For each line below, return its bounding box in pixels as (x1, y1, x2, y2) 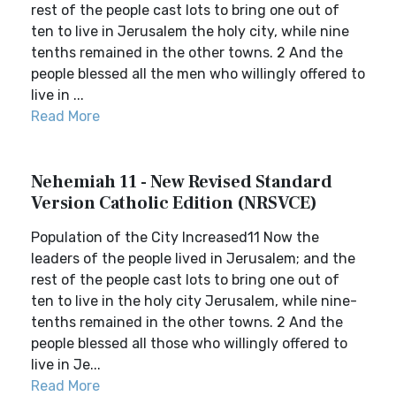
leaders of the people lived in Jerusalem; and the (31, 250, 355, 267)
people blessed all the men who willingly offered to (31, 65, 365, 82)
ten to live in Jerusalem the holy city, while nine (31, 23, 349, 40)
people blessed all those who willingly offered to (31, 335, 347, 352)
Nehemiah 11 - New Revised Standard (31, 171, 332, 194)
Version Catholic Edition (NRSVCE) (31, 192, 317, 215)
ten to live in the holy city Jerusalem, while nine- (31, 293, 357, 309)
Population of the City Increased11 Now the (31, 229, 319, 246)
